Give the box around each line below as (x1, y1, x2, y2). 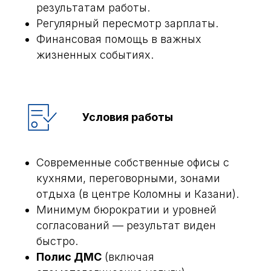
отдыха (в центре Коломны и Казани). (36, 188, 239, 200)
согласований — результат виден (36, 219, 216, 232)
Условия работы (82, 111, 173, 123)
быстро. (36, 235, 78, 247)
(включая (102, 250, 154, 263)
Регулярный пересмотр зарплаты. (36, 17, 218, 30)
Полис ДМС (36, 250, 102, 263)
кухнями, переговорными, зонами (36, 172, 220, 184)
